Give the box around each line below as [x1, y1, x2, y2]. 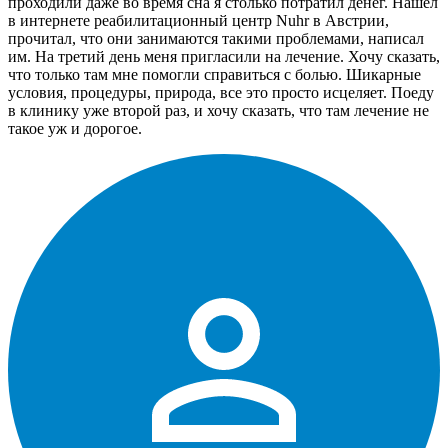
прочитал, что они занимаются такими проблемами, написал [8, 29, 424, 47]
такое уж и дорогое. [8, 119, 142, 137]
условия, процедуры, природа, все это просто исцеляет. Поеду [8, 83, 434, 101]
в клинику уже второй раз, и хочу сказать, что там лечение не [8, 101, 429, 119]
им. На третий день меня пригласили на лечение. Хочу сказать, [8, 47, 440, 65]
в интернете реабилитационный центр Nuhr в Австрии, [8, 11, 389, 29]
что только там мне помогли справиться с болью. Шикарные [8, 65, 421, 83]
